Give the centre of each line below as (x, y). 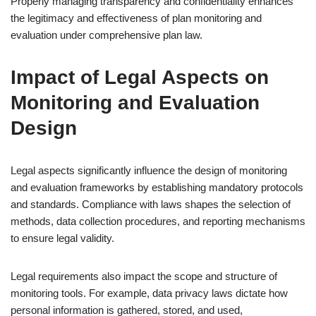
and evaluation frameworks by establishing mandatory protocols (157, 187)
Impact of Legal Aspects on (140, 77)
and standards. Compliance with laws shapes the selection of (151, 204)
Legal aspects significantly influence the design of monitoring (149, 170)
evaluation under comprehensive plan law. (107, 35)
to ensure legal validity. (62, 238)
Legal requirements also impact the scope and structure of (144, 276)
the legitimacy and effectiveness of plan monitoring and (136, 18)
